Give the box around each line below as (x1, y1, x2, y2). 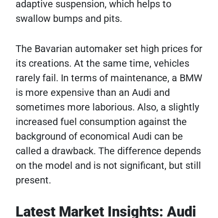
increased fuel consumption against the (16, 116, 187, 128)
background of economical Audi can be (16, 130, 183, 143)
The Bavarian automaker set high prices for (16, 43, 202, 55)
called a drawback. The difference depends (16, 145, 201, 157)
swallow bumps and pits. (16, 13, 122, 25)
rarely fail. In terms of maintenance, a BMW (16, 72, 202, 84)
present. (16, 174, 51, 186)
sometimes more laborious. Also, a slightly (16, 101, 199, 113)
